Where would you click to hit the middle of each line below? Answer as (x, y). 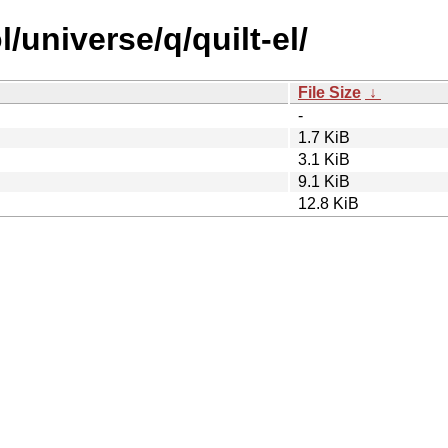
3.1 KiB (324, 159)
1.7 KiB (324, 137)
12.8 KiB (328, 203)
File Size (329, 92)
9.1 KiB (324, 181)
